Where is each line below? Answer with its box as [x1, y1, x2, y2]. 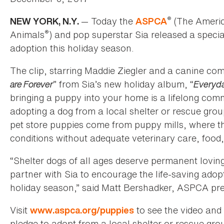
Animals [10, 28, 44, 41]
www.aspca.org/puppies [30, 204, 134, 217]
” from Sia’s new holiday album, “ [53, 77, 193, 91]
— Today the [81, 14, 135, 28]
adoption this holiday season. [10, 41, 134, 55]
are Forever [10, 77, 53, 91]
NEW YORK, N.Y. [10, 15, 81, 28]
